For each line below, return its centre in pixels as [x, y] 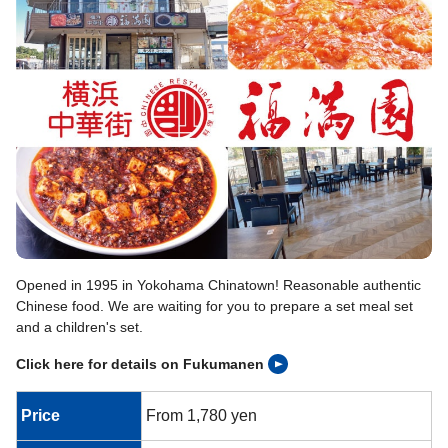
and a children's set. [79, 326]
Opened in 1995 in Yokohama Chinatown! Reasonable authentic [218, 284]
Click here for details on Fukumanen [140, 363]
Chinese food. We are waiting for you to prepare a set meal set [214, 305]
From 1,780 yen [201, 415]
